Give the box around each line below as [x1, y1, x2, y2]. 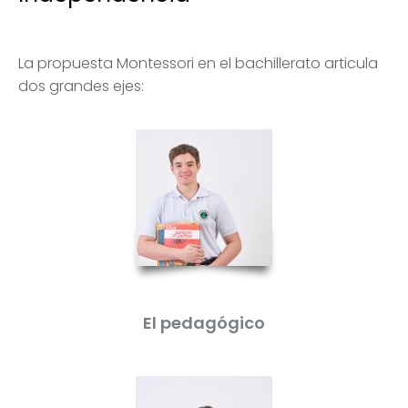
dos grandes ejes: [18, 76, 144, 97]
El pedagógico [143, 311, 265, 334]
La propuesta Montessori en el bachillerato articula [18, 53, 378, 74]
